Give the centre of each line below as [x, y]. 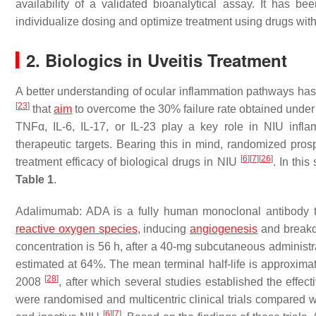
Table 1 [35, 180]
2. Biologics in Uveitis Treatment [157, 60]
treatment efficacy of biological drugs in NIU [128, 162]
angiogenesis [224, 229]
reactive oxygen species [77, 229]
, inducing [163, 229]
